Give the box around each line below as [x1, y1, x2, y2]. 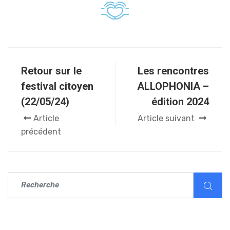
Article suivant [138, 113, 197, 123]
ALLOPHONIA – [137, 80, 209, 92]
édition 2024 [151, 95, 209, 108]
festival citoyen [21, 80, 93, 92]
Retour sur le [21, 64, 82, 77]
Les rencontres [138, 64, 209, 77]
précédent [21, 126, 61, 137]
